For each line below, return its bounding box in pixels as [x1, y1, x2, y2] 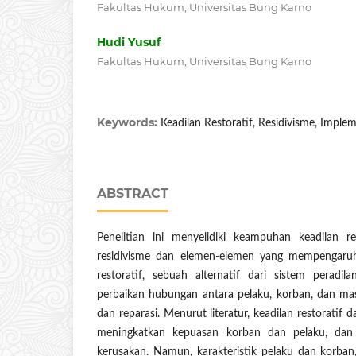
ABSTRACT [97, 186, 168, 202]
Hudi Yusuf [97, 35, 161, 50]
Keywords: [97, 115, 161, 130]
